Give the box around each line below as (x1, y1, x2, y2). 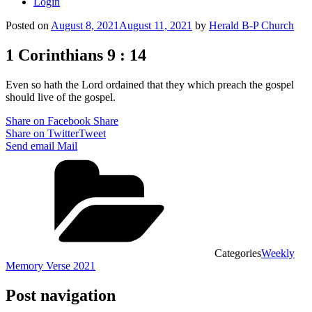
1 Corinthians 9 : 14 (6, 45, 146, 64)
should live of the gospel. (6, 91, 116, 103)
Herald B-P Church (209, 19, 294, 31)
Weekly (261, 247, 295, 259)
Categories (214, 247, 261, 259)
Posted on (6, 19, 49, 31)
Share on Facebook (6, 114, 91, 127)
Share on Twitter (6, 127, 79, 139)
